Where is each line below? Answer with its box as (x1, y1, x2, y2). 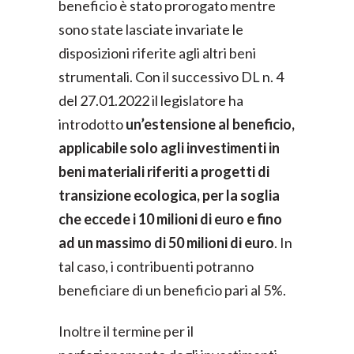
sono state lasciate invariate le (58, 21, 243, 38)
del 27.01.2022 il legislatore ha (58, 92, 243, 109)
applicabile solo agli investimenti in (58, 139, 280, 156)
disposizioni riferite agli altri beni (58, 44, 256, 62)
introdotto (58, 115, 126, 133)
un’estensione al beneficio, (126, 115, 295, 133)
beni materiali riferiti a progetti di (58, 163, 269, 180)
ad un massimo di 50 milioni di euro (58, 234, 274, 251)
